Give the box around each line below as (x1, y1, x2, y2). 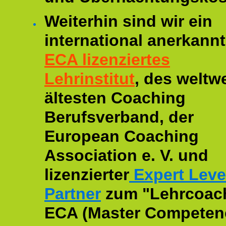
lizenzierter (44, 165, 129, 184)
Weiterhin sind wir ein (44, 12, 212, 30)
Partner (44, 185, 101, 203)
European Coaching (44, 127, 199, 145)
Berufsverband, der (44, 108, 194, 126)
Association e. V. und (44, 146, 208, 164)
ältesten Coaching (44, 89, 186, 107)
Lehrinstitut (44, 70, 135, 88)
